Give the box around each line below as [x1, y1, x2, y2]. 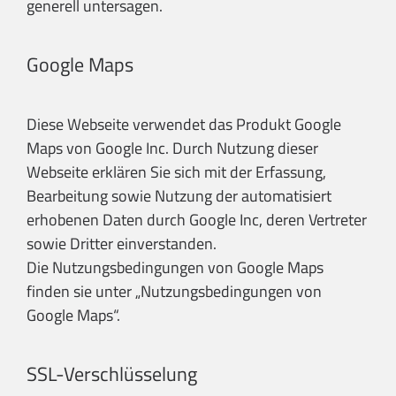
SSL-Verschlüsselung [27, 359, 197, 390]
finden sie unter [27, 279, 135, 304]
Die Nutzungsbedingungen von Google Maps [27, 255, 324, 280]
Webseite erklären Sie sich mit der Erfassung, [27, 160, 326, 185]
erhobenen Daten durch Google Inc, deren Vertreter [27, 208, 367, 232]
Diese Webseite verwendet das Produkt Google [27, 112, 341, 137]
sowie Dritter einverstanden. [27, 232, 217, 256]
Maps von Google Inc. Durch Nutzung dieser [27, 136, 318, 161]
